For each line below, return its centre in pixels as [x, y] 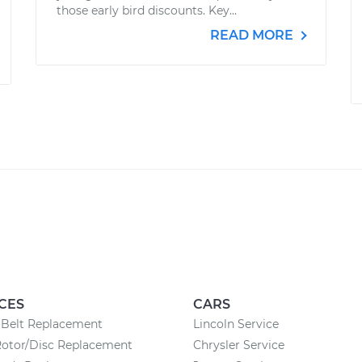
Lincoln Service [236, 324]
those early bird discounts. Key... [147, 11]
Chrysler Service [239, 345]
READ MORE [253, 35]
